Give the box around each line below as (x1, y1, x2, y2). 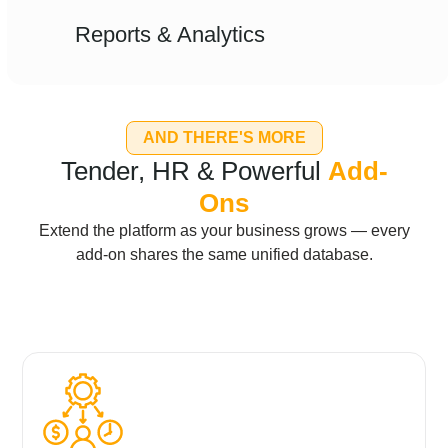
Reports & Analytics (75, 22, 266, 47)
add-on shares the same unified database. (75, 245, 373, 263)
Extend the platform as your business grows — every (38, 221, 410, 239)
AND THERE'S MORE (142, 128, 306, 146)
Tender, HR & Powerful (60, 155, 328, 186)
